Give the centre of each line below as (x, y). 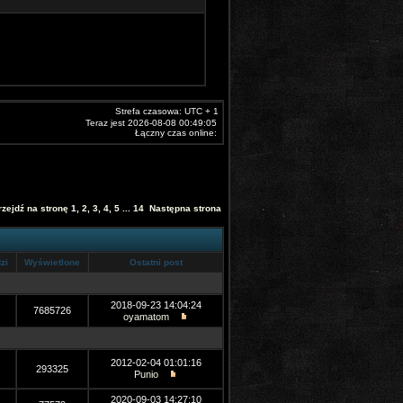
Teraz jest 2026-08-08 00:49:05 (151, 123)
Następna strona (185, 208)
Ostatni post (156, 262)
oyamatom (146, 317)
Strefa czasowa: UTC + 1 (167, 111)
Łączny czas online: (176, 133)
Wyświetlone (52, 262)
